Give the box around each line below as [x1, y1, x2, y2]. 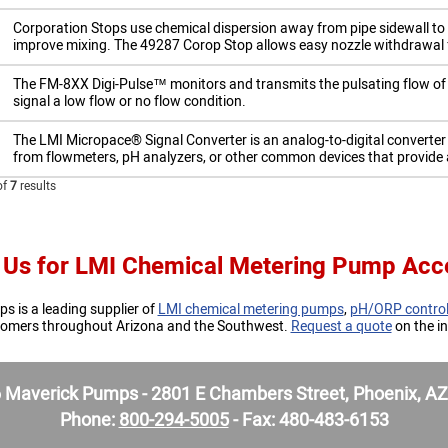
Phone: [59, 407, 119, 434]
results [16, 177, 56, 195]
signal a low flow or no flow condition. [12, 91, 246, 112]
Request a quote [290, 316, 392, 337]
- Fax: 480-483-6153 [228, 407, 389, 434]
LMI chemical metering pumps [157, 299, 344, 320]
